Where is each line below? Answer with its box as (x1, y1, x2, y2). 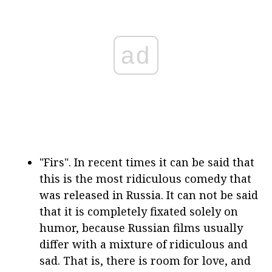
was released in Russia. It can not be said (39, 187, 258, 202)
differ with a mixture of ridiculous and (39, 236, 248, 251)
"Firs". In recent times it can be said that (39, 154, 254, 169)
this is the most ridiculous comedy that (39, 171, 251, 186)
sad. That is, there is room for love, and (39, 253, 251, 268)
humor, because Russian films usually (39, 220, 243, 235)
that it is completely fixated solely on (39, 203, 238, 219)
